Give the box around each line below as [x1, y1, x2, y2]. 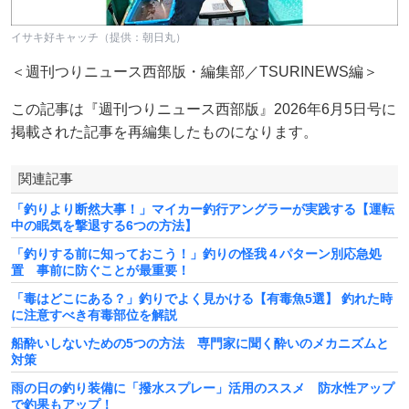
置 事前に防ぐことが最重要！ [11, 263, 190, 278]
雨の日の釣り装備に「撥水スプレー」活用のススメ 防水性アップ [11, 381, 394, 396]
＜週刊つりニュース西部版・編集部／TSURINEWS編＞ [11, 64, 378, 80]
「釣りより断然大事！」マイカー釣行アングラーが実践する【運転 [11, 202, 394, 217]
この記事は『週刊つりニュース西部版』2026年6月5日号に [11, 101, 396, 118]
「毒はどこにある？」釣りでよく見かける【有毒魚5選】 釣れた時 [11, 291, 393, 307]
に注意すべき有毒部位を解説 [11, 308, 177, 323]
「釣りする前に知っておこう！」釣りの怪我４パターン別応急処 [11, 246, 382, 262]
